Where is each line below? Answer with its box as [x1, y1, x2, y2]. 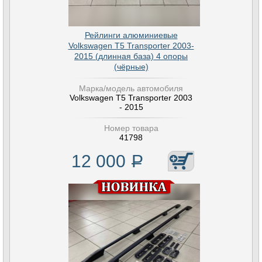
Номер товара [104, 123, 158, 133]
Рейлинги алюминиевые [84, 30, 178, 40]
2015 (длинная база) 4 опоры [74, 51, 188, 61]
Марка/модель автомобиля [79, 84, 183, 93]
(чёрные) [113, 62, 149, 71]
